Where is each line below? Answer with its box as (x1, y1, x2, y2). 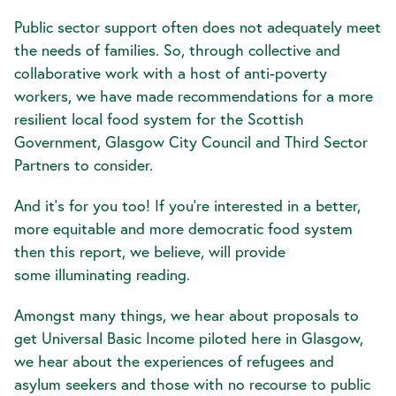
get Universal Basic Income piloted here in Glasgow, (14, 328, 363, 349)
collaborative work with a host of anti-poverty (14, 63, 327, 84)
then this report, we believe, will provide (14, 241, 286, 263)
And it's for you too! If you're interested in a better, (14, 195, 361, 217)
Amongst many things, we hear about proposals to (14, 305, 359, 326)
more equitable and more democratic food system (14, 218, 353, 240)
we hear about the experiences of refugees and (14, 351, 334, 372)
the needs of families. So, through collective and (14, 40, 340, 61)
